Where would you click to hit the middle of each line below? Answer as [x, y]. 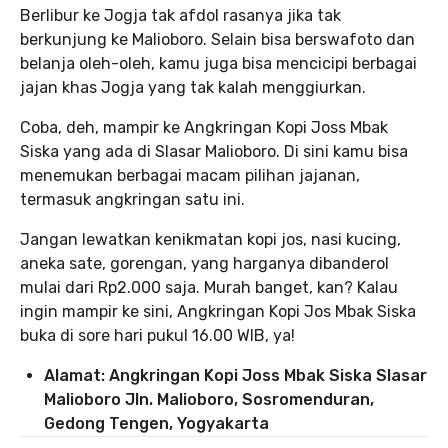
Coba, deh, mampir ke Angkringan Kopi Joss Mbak [204, 128]
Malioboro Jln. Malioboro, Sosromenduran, [209, 400]
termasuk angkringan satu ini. [132, 200]
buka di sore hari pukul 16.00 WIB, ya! [157, 336]
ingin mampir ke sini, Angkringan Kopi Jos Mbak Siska [218, 312]
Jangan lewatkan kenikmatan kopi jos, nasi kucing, [210, 240]
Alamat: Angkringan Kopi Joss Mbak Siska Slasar [235, 376]
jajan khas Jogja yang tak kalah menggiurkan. [193, 88]
